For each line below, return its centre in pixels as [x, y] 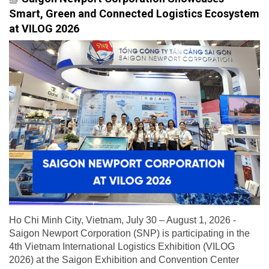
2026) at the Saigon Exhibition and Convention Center [124, 259]
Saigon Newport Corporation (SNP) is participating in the [129, 233]
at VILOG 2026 [44, 29]
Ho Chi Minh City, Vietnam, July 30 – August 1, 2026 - [122, 220]
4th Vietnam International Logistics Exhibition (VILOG [122, 246]
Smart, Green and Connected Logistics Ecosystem [134, 14]
